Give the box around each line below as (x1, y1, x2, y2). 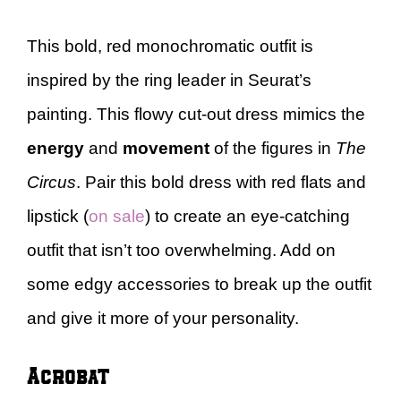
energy (27, 138, 84, 158)
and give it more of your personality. (27, 308, 303, 328)
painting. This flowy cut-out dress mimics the (27, 104, 365, 124)
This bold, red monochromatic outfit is (27, 36, 313, 55)
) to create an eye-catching (145, 206, 350, 226)
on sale (89, 206, 145, 226)
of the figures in (214, 138, 336, 158)
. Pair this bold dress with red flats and (76, 172, 366, 192)
